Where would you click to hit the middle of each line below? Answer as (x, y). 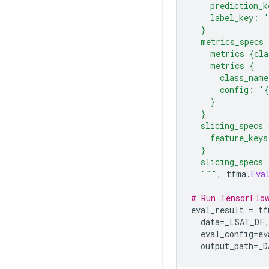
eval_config (222, 234)
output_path (222, 246)
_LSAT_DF (245, 222)
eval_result (220, 210)
